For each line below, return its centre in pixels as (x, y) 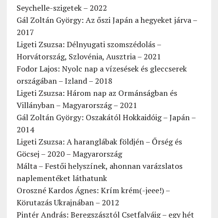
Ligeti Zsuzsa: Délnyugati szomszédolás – (89, 45)
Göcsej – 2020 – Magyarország (69, 154)
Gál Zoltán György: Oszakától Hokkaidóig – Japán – (106, 118)
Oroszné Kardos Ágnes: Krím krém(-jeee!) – (93, 191)
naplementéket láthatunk (62, 178)
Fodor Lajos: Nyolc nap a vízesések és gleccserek (101, 69)
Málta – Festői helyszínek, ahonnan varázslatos (99, 166)
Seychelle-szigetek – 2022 (62, 8)
